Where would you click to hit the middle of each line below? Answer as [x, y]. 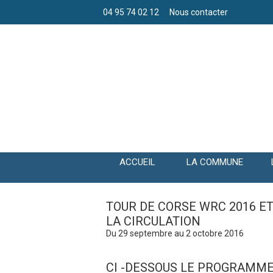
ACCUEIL [137, 162]
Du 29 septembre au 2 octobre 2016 [175, 234]
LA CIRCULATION [153, 222]
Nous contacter [199, 12]
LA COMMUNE [215, 162]
